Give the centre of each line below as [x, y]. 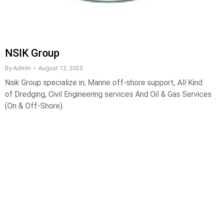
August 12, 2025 [61, 68]
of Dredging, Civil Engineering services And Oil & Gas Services [108, 94]
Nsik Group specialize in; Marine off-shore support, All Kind [104, 83]
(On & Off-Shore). [34, 106]
